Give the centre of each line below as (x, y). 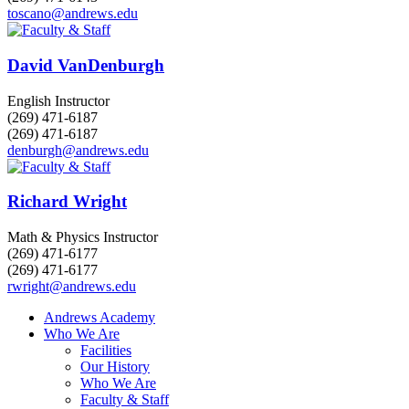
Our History (115, 367)
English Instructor (58, 100)
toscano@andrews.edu (73, 14)
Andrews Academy (100, 318)
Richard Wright (67, 202)
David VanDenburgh (86, 66)
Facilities (106, 351)
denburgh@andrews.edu (78, 150)
